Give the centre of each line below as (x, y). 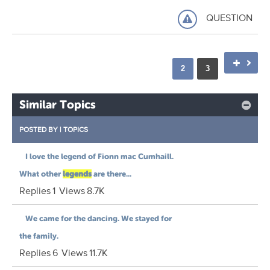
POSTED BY (39, 129)
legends (77, 174)
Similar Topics (58, 104)
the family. (39, 236)
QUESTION (229, 18)
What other (41, 174)
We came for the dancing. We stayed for (99, 218)
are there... (111, 174)
